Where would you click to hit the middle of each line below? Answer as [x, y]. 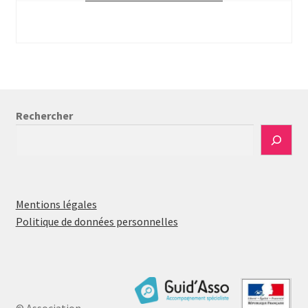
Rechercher [44, 116]
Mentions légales [56, 205]
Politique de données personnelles [97, 222]
